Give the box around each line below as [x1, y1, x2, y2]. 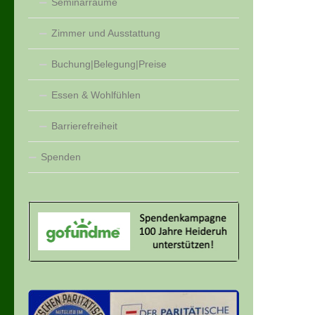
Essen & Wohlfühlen [51, 89, 141, 101]
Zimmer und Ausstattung [51, 27, 160, 39]
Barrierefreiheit [51, 120, 117, 132]
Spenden [41, 151, 81, 163]
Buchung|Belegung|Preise [51, 58, 167, 70]
